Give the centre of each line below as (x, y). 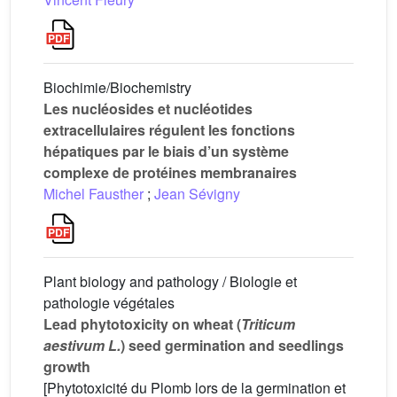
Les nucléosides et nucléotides (148, 109)
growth (67, 366)
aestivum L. (82, 345)
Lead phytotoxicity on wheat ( (142, 324)
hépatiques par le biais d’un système (166, 151)
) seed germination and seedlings (232, 345)
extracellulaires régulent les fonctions (169, 130)
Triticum (268, 324)
